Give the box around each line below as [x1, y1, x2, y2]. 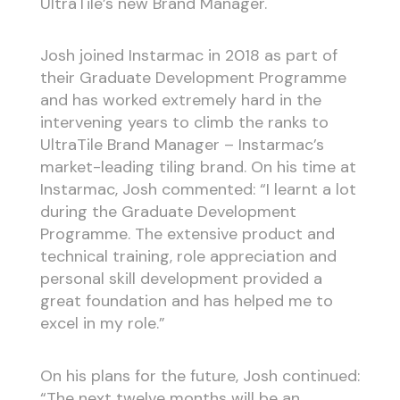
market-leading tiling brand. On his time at [39, 156, 356, 179]
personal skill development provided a [39, 268, 322, 290]
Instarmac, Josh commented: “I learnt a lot [39, 179, 356, 201]
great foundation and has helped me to [39, 290, 333, 312]
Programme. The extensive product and [39, 223, 335, 246]
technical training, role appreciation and [39, 246, 337, 268]
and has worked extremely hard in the [39, 89, 321, 112]
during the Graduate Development [39, 201, 296, 223]
